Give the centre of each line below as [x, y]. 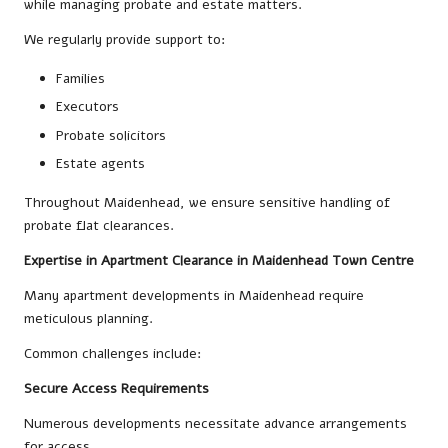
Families [80, 79]
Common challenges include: [112, 353]
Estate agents [100, 163]
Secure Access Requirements [116, 388]
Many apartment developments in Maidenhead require [194, 295]
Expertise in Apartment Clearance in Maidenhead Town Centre [219, 260]
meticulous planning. [88, 318]
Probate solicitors [111, 135]
